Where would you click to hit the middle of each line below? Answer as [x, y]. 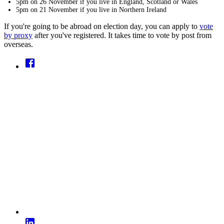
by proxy [18, 35]
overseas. [18, 44]
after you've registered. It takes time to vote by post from [122, 35]
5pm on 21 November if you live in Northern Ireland [91, 9]
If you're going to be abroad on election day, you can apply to [102, 26]
